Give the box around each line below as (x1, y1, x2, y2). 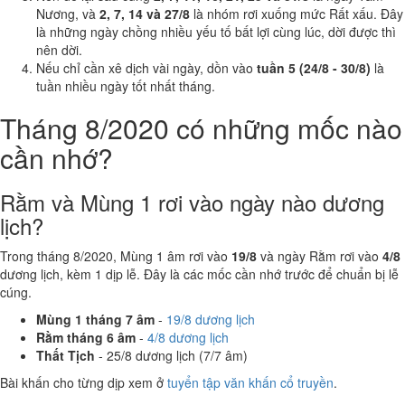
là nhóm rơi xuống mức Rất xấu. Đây (190, 5, 403, 23)
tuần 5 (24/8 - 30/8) (257, 59, 371, 77)
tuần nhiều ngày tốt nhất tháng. (36, 77, 215, 95)
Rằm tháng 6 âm (36, 328, 136, 346)
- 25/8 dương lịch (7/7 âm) (95, 346, 248, 364)
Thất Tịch (36, 346, 95, 364)
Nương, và (36, 5, 99, 23)
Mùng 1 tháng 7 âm (36, 310, 155, 328)
